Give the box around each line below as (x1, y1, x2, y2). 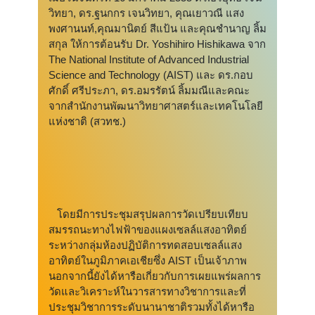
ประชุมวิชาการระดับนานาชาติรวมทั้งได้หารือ (49, 301, 255, 314)
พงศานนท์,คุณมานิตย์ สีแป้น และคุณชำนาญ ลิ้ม (49, 22, 266, 35)
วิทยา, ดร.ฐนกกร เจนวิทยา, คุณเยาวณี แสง (49, 7, 244, 20)
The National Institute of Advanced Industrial (49, 53, 249, 66)
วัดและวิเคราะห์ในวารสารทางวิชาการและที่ (49, 285, 246, 298)
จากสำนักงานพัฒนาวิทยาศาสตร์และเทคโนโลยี (49, 100, 263, 112)
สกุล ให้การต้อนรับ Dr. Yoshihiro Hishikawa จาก (49, 38, 266, 51)
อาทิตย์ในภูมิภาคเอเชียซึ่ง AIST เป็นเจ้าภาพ (49, 255, 247, 267)
